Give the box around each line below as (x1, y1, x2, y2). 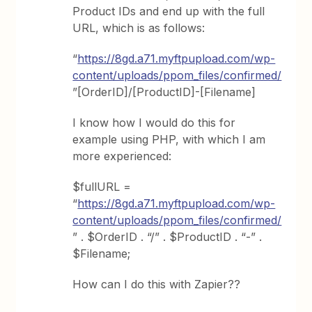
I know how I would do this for (72, 116, 236, 130)
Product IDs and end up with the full (72, 4, 265, 18)
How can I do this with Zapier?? (72, 277, 241, 291)
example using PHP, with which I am (72, 132, 266, 146)
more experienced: (72, 149, 172, 163)
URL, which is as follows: (72, 21, 205, 35)
